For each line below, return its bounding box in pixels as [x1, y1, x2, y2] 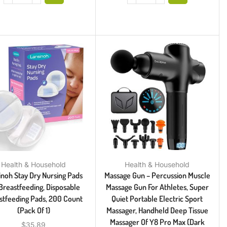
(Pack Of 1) [17, 205, 50, 215]
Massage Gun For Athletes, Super [105, 181, 209, 192]
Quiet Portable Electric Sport [111, 193, 203, 204]
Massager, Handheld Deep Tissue [106, 205, 208, 215]
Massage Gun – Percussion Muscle [104, 170, 210, 180]
